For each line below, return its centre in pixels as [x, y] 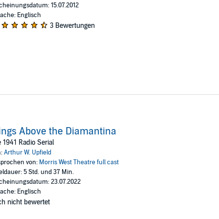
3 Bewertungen [72, 25]
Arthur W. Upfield [27, 152]
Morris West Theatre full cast [79, 162]
